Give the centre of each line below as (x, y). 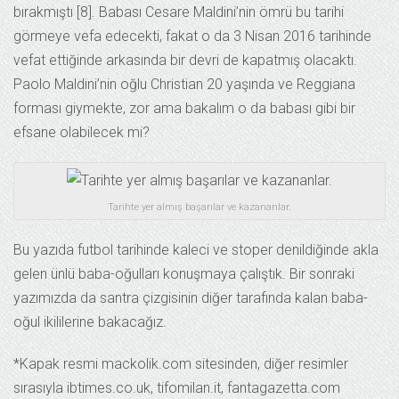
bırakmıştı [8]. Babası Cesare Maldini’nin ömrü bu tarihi (179, 12)
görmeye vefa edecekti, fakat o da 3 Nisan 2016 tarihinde (192, 36)
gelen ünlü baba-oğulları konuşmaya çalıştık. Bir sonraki (184, 274)
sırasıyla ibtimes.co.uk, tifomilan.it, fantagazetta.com (177, 388)
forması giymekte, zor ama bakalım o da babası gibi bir (184, 108)
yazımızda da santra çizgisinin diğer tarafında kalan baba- (191, 298)
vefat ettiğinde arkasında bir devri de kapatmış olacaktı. (185, 60)
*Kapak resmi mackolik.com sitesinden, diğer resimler (181, 364)
